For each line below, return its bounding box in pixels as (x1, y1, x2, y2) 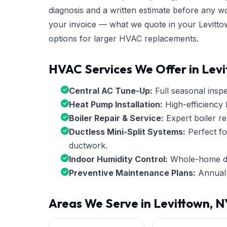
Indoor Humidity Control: (69, 154, 168, 164)
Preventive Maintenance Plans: (69, 168, 196, 178)
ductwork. (69, 140, 107, 150)
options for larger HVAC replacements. (49, 33, 199, 44)
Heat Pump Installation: (69, 99, 163, 109)
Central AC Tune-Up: (69, 86, 153, 96)
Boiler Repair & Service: (69, 113, 164, 123)
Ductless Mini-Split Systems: (69, 127, 185, 137)
